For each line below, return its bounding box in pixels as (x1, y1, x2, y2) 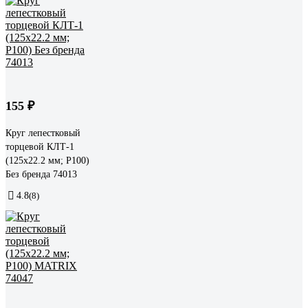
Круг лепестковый (5, 127, 80, 138)
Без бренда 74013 (5, 168, 77, 179)
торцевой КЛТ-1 (5, 141, 74, 152)
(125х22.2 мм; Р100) (5, 155, 89, 166)
